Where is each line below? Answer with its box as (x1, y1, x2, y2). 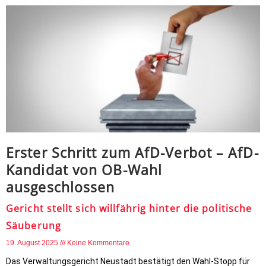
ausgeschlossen (6, 178, 115, 197)
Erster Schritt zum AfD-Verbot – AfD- (6, 143, 259, 162)
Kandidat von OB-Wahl (6, 160, 163, 179)
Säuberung (6, 219, 61, 232)
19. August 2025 (6, 239, 60, 247)
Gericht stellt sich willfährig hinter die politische (6, 202, 252, 215)
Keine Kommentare (67, 239, 129, 247)
